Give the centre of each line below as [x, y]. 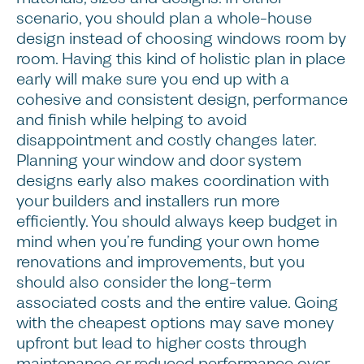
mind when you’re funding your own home [168, 241]
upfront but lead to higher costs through [161, 343]
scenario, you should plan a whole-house [164, 18]
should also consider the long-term [144, 282]
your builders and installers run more [148, 201]
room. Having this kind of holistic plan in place [181, 58]
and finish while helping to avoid [132, 119]
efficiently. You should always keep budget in [177, 221]
